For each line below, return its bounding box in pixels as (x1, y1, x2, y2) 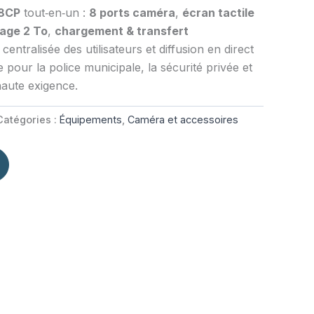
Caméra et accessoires (128, 114, 238, 126)
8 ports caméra (89, 5, 175, 20)
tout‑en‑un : (20, 5, 89, 20)
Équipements (60, 114, 122, 126)
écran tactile (182, 5, 254, 20)
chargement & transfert (55, 23, 189, 38)
